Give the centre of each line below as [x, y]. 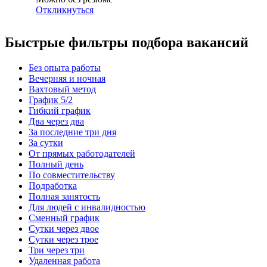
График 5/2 [51, 100]
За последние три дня [72, 132]
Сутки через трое [63, 240]
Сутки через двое [64, 229]
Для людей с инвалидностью [87, 207]
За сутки [46, 143]
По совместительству [72, 175]
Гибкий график [60, 111]
